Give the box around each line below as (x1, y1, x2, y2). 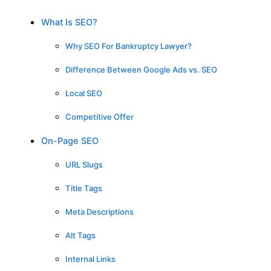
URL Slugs (65, 159, 103, 169)
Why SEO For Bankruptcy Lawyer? (65, 41, 192, 51)
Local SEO (65, 88, 102, 98)
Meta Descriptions (65, 206, 134, 217)
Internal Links (65, 253, 116, 264)
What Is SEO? (41, 16, 97, 28)
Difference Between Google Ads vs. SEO (65, 64, 217, 74)
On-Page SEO (41, 135, 99, 146)
